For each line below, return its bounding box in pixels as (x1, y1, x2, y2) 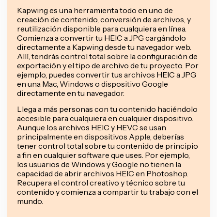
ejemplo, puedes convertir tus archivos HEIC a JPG (17, 69, 196, 79)
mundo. (17, 196, 43, 206)
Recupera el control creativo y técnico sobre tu (17, 177, 185, 187)
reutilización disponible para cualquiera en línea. (17, 23, 186, 33)
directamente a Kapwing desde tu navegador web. (17, 42, 191, 52)
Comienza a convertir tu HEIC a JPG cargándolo (17, 32, 186, 43)
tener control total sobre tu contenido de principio (17, 140, 198, 151)
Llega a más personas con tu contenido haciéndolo (17, 104, 198, 114)
